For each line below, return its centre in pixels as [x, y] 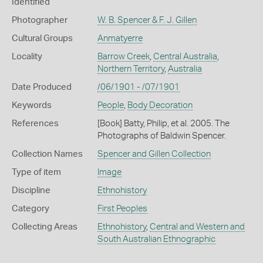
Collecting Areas [45, 227]
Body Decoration [160, 105]
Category [31, 209]
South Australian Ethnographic [156, 239]
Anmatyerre [120, 38]
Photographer [40, 20]
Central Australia [185, 57]
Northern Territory [131, 69]
